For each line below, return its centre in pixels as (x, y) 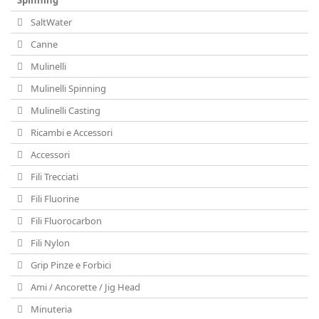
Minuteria (50, 309)
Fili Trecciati (53, 177)
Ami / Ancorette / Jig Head (84, 287)
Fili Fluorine (54, 199)
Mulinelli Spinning (67, 88)
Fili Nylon (49, 243)
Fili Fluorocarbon (65, 221)
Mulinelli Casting (64, 110)
